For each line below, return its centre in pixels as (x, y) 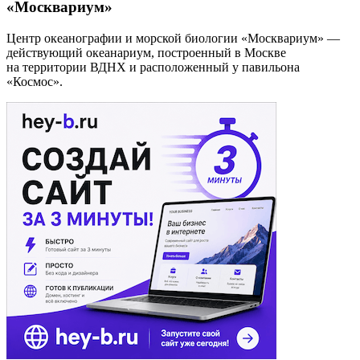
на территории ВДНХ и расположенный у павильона (153, 67)
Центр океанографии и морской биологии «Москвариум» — (173, 38)
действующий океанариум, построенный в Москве (146, 52)
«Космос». (35, 81)
